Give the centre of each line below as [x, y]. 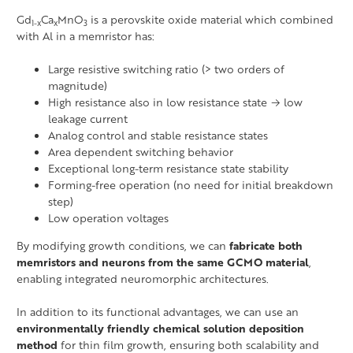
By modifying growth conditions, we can [123, 245]
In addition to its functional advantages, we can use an [158, 311]
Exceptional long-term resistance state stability [168, 168]
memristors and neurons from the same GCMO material [163, 262]
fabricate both [266, 245]
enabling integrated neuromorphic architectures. [143, 278]
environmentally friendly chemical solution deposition [160, 328]
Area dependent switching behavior [141, 151]
